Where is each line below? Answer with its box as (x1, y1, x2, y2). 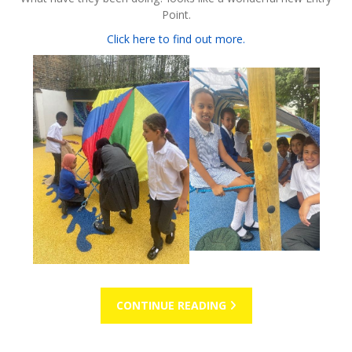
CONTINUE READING (115, 297, 229, 313)
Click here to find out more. (107, 31, 245, 46)
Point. (161, 6, 191, 22)
